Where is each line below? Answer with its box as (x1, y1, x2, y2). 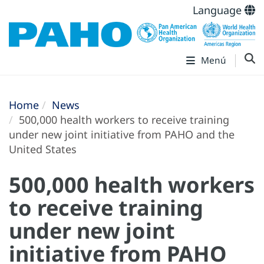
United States (9, 142, 77, 157)
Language (193, 3, 245, 17)
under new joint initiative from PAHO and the (9, 127, 235, 142)
